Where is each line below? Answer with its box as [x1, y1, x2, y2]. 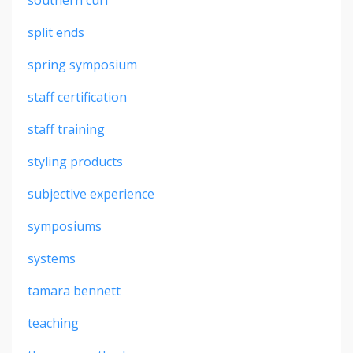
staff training [28, 120, 105, 138]
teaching [28, 314, 79, 332]
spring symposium [28, 55, 137, 73]
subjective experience [28, 184, 154, 203]
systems [28, 249, 76, 267]
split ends [28, 23, 84, 41]
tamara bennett [28, 281, 121, 299]
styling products [28, 152, 123, 170]
